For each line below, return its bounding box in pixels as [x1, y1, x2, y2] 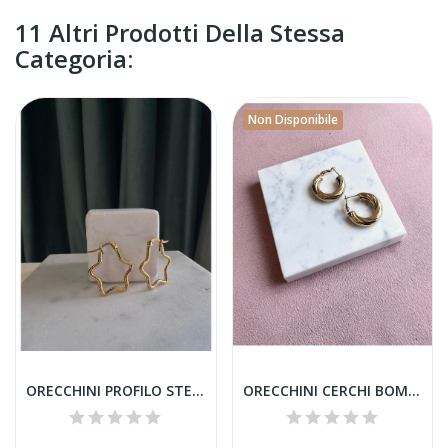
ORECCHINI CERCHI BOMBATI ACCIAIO [407, 380, 420, 400]
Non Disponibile [247, 111, 338, 129]
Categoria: [15, 42, 133, 76]
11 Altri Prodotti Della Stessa [15, 16, 345, 50]
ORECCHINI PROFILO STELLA [192, 380, 204, 400]
